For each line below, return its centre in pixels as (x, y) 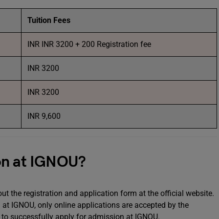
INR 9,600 (44, 116)
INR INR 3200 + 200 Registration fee (89, 44)
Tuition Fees (49, 20)
